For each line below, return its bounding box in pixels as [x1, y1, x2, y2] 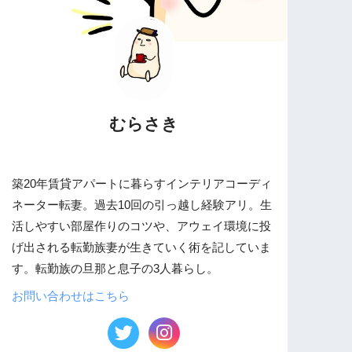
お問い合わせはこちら [12, 289, 130, 302]
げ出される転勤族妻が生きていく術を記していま [12, 240, 272, 255]
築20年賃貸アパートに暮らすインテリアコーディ [12, 177, 273, 191]
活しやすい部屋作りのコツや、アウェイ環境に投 [12, 219, 272, 233]
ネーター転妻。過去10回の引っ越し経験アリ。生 [12, 198, 273, 212]
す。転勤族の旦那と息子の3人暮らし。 [12, 262, 219, 276]
